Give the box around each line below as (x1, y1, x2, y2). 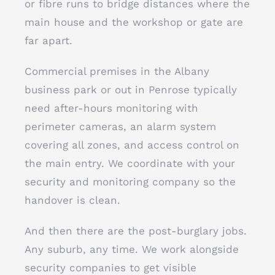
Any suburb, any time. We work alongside (25, 243, 239, 255)
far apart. (25, 34, 72, 47)
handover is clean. (25, 194, 120, 206)
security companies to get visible (25, 261, 196, 274)
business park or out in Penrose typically (25, 83, 237, 96)
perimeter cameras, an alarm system (25, 120, 216, 133)
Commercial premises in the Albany (25, 65, 209, 77)
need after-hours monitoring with (25, 102, 198, 114)
